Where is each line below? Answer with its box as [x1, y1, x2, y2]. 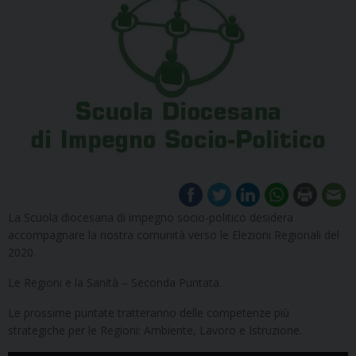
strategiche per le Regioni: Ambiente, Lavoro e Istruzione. [8, 322, 302, 338]
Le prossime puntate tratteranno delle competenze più [8, 304, 289, 320]
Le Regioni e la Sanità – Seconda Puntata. [8, 274, 222, 290]
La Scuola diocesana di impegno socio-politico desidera [8, 209, 293, 225]
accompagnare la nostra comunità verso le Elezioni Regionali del [8, 226, 339, 242]
